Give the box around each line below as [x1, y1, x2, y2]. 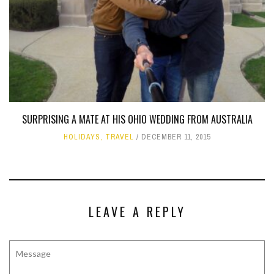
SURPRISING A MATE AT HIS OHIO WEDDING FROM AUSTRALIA [21, 111, 253, 127]
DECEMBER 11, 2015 [141, 131, 210, 142]
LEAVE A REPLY [88, 202, 186, 221]
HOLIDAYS [64, 131, 100, 142]
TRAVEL [105, 131, 134, 142]
